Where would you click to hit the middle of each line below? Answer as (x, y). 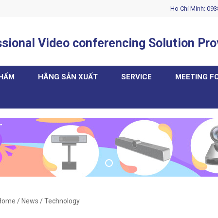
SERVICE (136, 77)
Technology (62, 201)
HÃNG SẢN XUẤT (68, 77)
